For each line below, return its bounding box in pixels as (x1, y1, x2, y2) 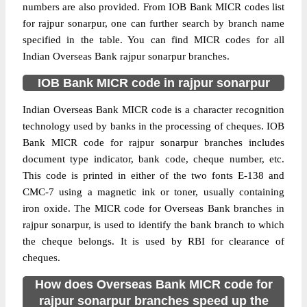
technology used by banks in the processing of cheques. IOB (23, 121, 284, 132)
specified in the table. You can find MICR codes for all (23, 34, 284, 45)
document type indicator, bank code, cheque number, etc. (23, 153, 284, 164)
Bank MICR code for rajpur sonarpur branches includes (23, 137, 284, 148)
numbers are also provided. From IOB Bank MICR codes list (23, 1, 284, 12)
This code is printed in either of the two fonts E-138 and (23, 170, 284, 181)
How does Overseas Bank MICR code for (34, 278, 273, 291)
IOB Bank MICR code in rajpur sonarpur (37, 76, 270, 90)
